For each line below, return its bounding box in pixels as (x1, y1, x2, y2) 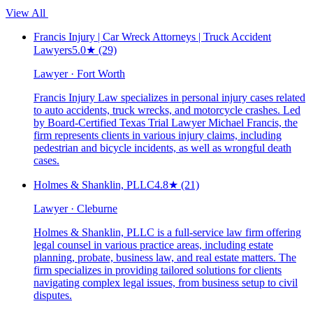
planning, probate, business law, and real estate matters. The (34, 252, 296, 263)
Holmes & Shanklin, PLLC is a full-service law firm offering (34, 226, 301, 238)
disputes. (34, 289, 72, 301)
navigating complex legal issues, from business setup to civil (34, 277, 298, 289)
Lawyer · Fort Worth (34, 68, 125, 80)
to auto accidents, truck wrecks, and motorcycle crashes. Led (34, 104, 300, 116)
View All (6, 7, 48, 19)
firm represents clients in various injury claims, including (34, 129, 282, 141)
